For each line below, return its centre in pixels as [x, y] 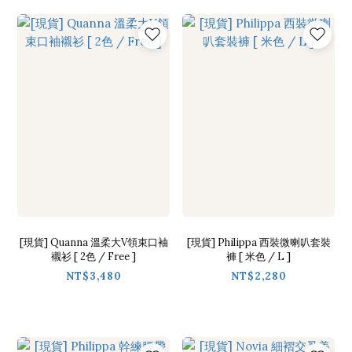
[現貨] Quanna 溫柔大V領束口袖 [93, 243]
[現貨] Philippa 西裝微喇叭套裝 [258, 243]
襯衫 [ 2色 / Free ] [93, 257]
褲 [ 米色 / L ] [258, 257]
